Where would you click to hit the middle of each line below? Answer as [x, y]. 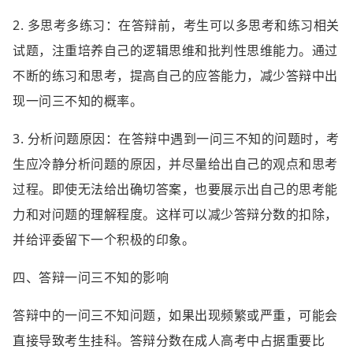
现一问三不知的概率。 [78, 101]
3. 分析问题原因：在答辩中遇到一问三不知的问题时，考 [176, 139]
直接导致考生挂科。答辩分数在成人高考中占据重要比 [169, 340]
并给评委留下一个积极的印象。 [104, 240]
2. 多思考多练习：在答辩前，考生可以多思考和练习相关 [176, 25]
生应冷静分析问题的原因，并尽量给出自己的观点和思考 [175, 164]
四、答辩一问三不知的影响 [91, 277]
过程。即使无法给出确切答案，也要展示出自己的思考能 [175, 189]
